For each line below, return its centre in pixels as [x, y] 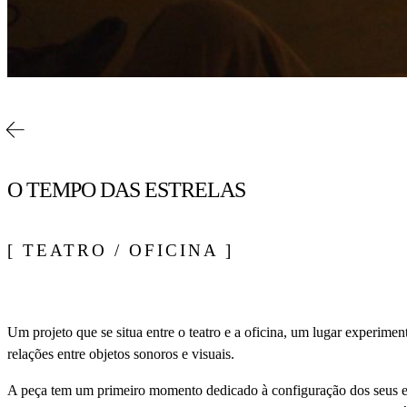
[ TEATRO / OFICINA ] [120, 250]
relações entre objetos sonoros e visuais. [121, 353]
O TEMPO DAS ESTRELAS [126, 189]
